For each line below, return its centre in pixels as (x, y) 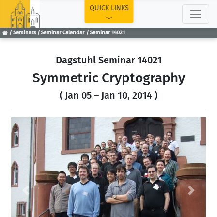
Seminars (24, 33)
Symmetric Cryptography (108, 78)
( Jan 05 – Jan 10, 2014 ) (108, 95)
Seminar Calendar (63, 33)
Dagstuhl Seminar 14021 (108, 60)
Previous (40, 195)
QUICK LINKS (109, 8)
